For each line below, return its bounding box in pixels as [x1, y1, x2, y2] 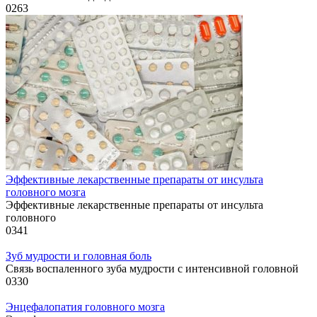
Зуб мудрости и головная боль [6, 250, 151, 263]
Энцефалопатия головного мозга [6, 301, 165, 313]
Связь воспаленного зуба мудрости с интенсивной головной [6, 263, 299, 275]
